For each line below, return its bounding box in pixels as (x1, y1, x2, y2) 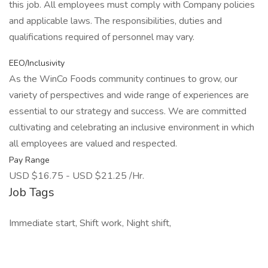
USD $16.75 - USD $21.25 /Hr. (9, 169, 144, 182)
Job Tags (9, 184, 54, 200)
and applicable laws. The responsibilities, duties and (9, 14, 222, 28)
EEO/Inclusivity (9, 57, 65, 69)
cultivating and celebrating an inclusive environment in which (9, 121, 254, 134)
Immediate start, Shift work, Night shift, (9, 217, 171, 230)
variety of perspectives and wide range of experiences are (9, 89, 249, 102)
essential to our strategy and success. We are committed (9, 105, 246, 118)
